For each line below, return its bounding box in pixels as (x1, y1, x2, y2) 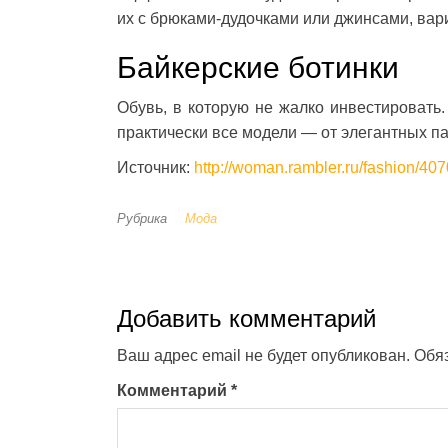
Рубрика (117, 211, 167, 227)
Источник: (117, 159, 194, 177)
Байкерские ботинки (117, 51, 399, 85)
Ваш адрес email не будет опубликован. (117, 347, 410, 365)
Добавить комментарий (117, 305, 376, 333)
